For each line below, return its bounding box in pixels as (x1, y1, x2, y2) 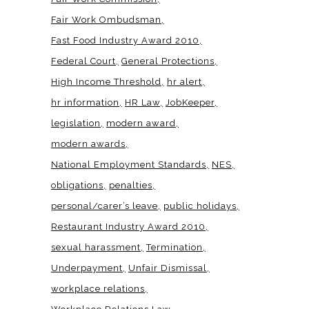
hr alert (167, 76, 202, 87)
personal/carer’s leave (51, 200, 158, 211)
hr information (51, 97, 119, 108)
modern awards (51, 138, 126, 149)
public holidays (163, 200, 237, 211)
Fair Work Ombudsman (51, 14, 161, 25)
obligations (51, 179, 103, 190)
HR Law (125, 97, 160, 108)
